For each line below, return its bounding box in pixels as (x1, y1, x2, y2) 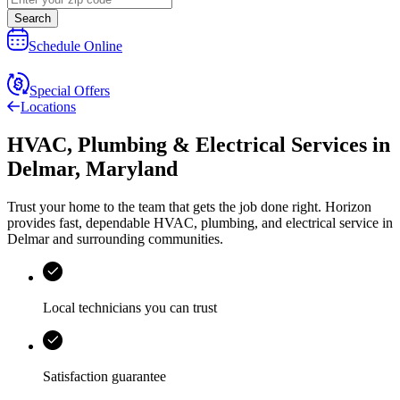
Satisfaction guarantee (43, 369, 166, 385)
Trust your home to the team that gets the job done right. (7, 199, 325, 215)
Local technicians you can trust (43, 300, 217, 316)
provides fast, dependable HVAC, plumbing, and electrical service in (7, 215, 393, 231)
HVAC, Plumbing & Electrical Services (7, 133, 367, 157)
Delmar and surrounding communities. (7, 231, 223, 247)
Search (14, 12, 51, 26)
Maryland (86, 157, 178, 181)
